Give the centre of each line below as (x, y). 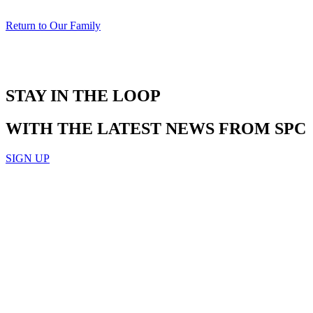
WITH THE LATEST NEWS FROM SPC (156, 128)
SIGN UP (28, 158)
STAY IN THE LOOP (83, 95)
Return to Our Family (53, 25)
